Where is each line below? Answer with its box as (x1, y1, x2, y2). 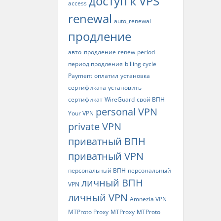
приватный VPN (68, 149, 144, 163)
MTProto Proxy (68, 208, 109, 216)
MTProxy (110, 208, 135, 216)
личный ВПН (81, 176, 143, 189)
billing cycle (125, 60, 156, 68)
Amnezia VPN (130, 195, 167, 203)
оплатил (94, 72, 118, 80)
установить (108, 83, 142, 92)
